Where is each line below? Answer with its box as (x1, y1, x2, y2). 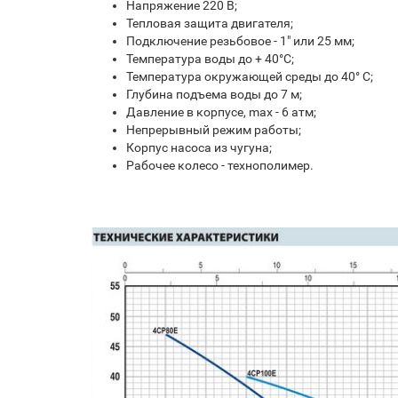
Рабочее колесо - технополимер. (126, 158, 314, 172)
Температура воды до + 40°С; (126, 52, 294, 66)
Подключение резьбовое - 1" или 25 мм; (126, 34, 354, 48)
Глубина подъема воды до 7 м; (126, 87, 302, 101)
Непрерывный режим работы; (126, 123, 301, 137)
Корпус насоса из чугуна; (126, 140, 272, 155)
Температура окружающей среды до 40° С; (126, 69, 373, 84)
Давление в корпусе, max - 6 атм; (126, 105, 316, 119)
